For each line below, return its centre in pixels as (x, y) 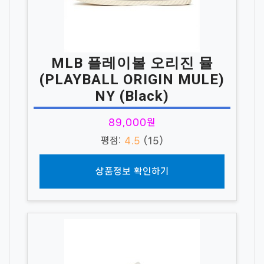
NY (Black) (132, 96)
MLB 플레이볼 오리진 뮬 (132, 63)
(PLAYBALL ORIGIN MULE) (132, 79)
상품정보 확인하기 (132, 171)
